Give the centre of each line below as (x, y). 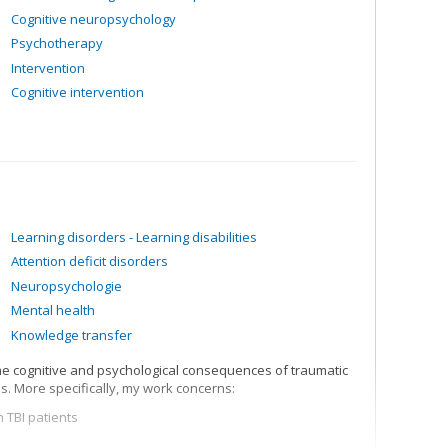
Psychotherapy (57, 43)
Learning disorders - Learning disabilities (134, 236)
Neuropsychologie (66, 285)
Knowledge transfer (71, 334)
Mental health (53, 310)
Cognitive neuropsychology (93, 18)
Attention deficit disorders (89, 261)
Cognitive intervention (77, 92)
